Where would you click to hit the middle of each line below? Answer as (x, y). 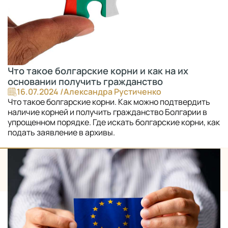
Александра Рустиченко (112, 92)
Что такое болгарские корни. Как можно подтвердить (109, 102)
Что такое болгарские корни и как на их (98, 71)
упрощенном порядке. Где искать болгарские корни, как (114, 122)
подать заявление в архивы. (61, 133)
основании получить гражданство (85, 81)
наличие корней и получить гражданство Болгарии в (107, 112)
